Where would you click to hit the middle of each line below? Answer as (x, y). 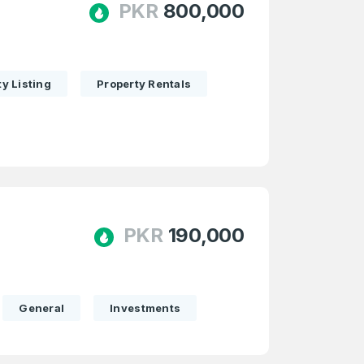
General (42, 308)
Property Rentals (144, 84)
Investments (145, 308)
